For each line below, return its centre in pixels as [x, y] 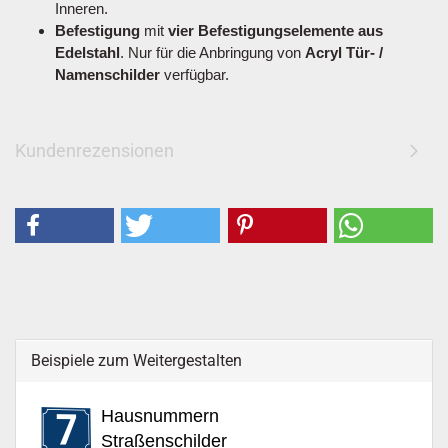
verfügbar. [194, 74]
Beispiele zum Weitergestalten [136, 360]
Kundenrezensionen [94, 150]
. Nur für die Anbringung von [212, 52]
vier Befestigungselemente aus [275, 30]
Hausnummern [160, 416]
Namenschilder [107, 74]
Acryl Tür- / [344, 52]
